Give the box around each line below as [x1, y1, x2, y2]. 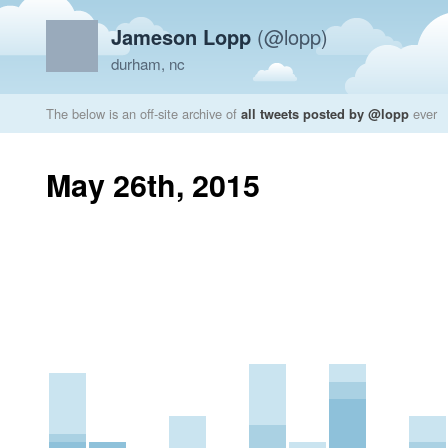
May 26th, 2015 [46, 163, 260, 206]
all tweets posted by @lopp [241, 104, 409, 123]
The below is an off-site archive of [46, 104, 241, 123]
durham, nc [111, 53, 185, 74]
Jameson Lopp [111, 22, 251, 51]
